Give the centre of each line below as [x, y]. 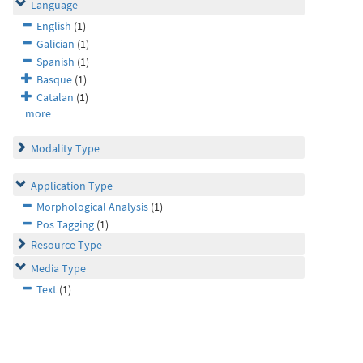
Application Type [72, 186]
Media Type [58, 268]
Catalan [55, 97]
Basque [54, 79]
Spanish [56, 62]
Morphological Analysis [92, 207]
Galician [56, 44]
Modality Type [65, 148]
